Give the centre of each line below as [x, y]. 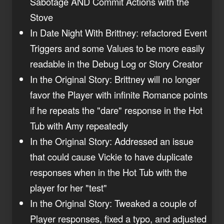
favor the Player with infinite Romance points [119, 94]
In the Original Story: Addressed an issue [112, 141]
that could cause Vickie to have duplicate [111, 156]
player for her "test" [68, 187]
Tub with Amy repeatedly [79, 125]
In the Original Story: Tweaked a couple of [113, 203]
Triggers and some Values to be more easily [117, 48]
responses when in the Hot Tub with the [108, 172]
